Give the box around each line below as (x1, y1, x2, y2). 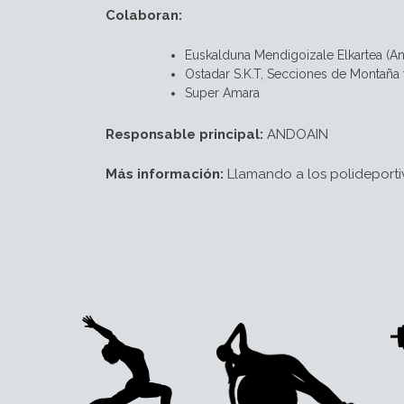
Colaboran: (106, 7, 182, 23)
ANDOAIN (263, 125, 328, 142)
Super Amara (185, 85, 260, 100)
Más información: (106, 166, 224, 182)
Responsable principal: (106, 125, 263, 142)
